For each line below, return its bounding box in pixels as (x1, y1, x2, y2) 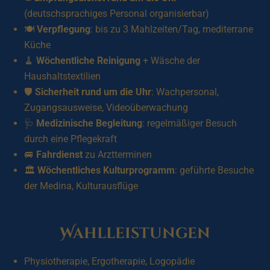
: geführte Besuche (175, 165, 254, 176)
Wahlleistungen (60, 224, 210, 243)
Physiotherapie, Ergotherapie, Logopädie (24, 256, 195, 267)
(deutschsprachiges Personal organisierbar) (24, 8, 209, 19)
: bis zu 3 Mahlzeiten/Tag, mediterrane (90, 24, 253, 35)
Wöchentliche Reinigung (36, 55, 140, 66)
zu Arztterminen (83, 149, 152, 160)
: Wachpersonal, (151, 86, 219, 98)
